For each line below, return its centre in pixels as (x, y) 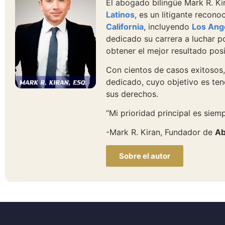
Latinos (121, 15)
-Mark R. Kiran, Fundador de (161, 132)
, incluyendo (168, 27)
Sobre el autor (145, 156)
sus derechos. (132, 94)
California (125, 27)
